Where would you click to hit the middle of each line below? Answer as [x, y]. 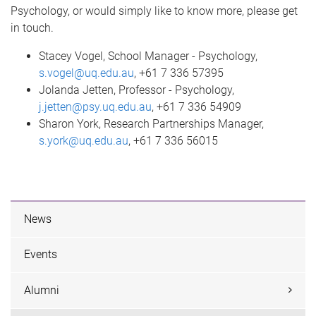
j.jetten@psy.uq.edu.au [95, 107]
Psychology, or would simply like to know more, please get [154, 11]
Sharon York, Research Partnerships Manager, [151, 123]
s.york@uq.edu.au [84, 140]
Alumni [42, 290]
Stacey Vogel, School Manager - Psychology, [148, 56]
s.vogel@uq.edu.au [86, 73]
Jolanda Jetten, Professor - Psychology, [136, 90]
